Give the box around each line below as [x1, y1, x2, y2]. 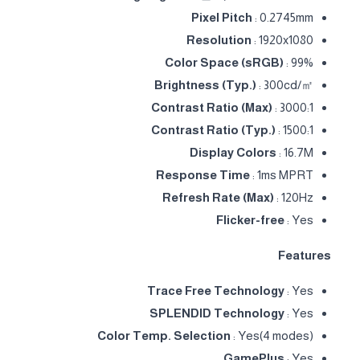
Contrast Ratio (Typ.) [151, 122, 276, 137]
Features [278, 247, 331, 262]
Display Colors [190, 145, 276, 159]
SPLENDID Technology [149, 305, 284, 320]
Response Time [156, 167, 250, 182]
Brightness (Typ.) [154, 77, 256, 92]
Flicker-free [216, 212, 284, 227]
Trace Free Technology [147, 283, 284, 297]
